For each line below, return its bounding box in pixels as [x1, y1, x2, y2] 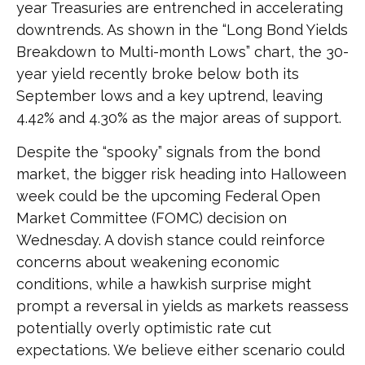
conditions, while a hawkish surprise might [16, 275, 311, 292]
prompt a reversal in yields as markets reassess [16, 297, 349, 314]
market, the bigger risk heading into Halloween [16, 165, 346, 182]
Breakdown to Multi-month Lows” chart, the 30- [16, 42, 349, 60]
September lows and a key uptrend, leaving [16, 86, 323, 104]
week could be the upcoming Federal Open [16, 187, 320, 204]
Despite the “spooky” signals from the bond [16, 143, 320, 161]
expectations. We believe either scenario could [16, 341, 345, 358]
